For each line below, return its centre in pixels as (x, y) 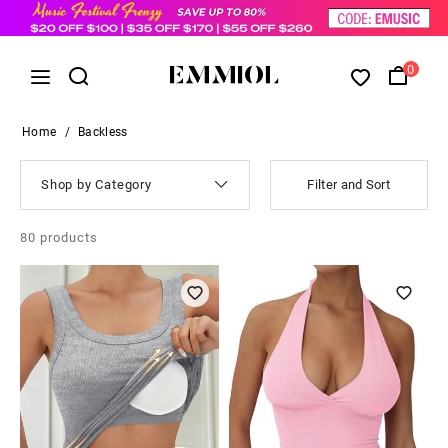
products (67, 237)
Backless (103, 131)
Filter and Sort (348, 185)
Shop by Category (96, 185)
